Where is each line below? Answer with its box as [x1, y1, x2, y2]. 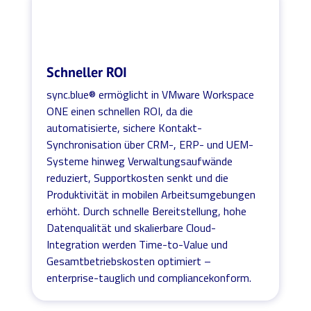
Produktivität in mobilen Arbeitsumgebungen [47, 185, 256, 203]
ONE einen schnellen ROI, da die [47, 102, 194, 119]
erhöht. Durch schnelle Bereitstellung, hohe [47, 202, 247, 219]
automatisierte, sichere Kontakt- [47, 119, 203, 136]
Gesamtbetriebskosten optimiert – [47, 252, 212, 269]
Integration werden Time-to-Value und [47, 235, 228, 253]
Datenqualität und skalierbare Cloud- [47, 219, 217, 236]
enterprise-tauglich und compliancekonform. [47, 269, 252, 286]
